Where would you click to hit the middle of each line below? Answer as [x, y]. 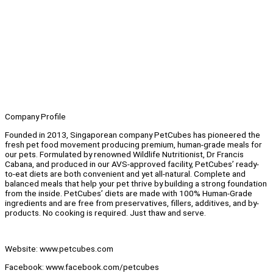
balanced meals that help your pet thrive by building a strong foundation [136, 183]
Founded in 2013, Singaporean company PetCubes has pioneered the [133, 134]
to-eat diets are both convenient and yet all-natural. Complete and [125, 173]
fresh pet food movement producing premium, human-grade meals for [133, 144]
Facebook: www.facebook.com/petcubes [82, 267]
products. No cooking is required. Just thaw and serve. [105, 212]
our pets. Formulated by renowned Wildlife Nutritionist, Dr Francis [124, 154]
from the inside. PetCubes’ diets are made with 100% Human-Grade [129, 193]
